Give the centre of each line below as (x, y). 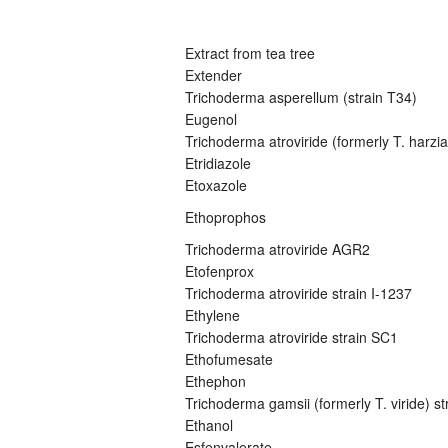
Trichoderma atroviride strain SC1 (291, 336)
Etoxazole (215, 184)
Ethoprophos (225, 216)
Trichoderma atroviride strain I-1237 (298, 292)
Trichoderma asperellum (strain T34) (300, 96)
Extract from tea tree (249, 52)
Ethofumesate (228, 358)
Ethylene (212, 314)
